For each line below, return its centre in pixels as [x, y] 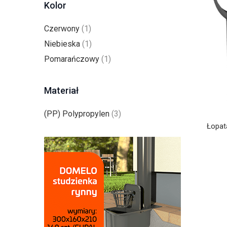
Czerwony [62, 29]
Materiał [61, 90]
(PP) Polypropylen [77, 114]
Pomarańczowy [72, 59]
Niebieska [62, 44]
